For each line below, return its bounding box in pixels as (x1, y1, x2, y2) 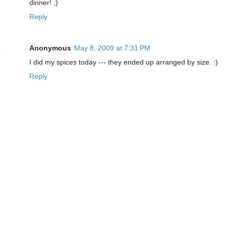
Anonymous (29, 43, 71, 52)
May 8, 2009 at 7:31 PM (74, 43, 150, 52)
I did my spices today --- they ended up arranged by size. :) (29, 58, 218, 66)
